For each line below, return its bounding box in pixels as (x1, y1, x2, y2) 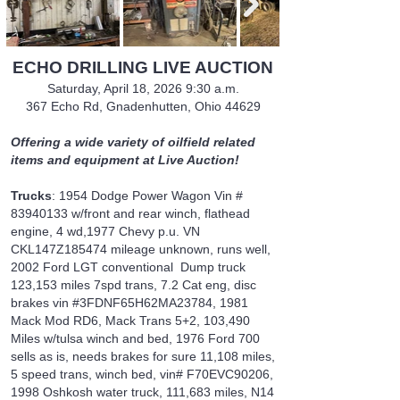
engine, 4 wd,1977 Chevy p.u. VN (11, 224, 200, 238)
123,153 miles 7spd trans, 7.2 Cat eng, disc (11, 278, 256, 292)
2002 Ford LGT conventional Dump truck (11, 260, 246, 274)
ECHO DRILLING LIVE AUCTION (12, 58, 273, 77)
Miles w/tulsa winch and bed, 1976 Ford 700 (11, 331, 260, 346)
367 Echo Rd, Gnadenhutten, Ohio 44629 (25, 99, 261, 113)
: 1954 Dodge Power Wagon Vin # (52, 188, 243, 203)
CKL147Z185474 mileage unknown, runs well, (11, 242, 271, 256)
